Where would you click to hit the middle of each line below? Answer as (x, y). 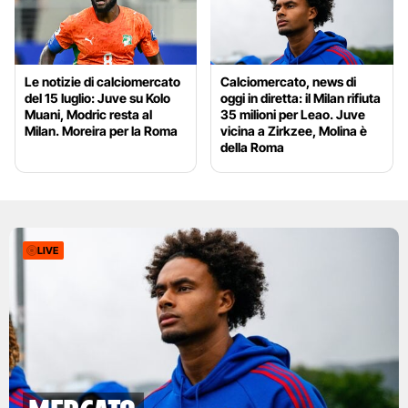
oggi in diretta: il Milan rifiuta (301, 97)
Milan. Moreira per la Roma (101, 130)
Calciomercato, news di (289, 81)
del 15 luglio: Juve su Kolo (97, 97)
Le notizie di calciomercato (102, 81)
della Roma (253, 147)
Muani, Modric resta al (88, 114)
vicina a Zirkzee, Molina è (294, 130)
